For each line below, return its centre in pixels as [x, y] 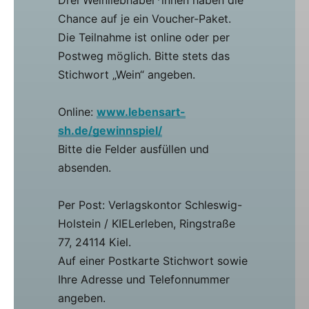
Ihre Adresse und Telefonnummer [144, 280]
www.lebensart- [141, 112]
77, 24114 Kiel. [94, 242]
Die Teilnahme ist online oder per [144, 38]
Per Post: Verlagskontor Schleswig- [150, 205]
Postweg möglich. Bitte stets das [144, 56]
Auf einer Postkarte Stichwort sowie [153, 261]
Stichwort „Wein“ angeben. [127, 75]
